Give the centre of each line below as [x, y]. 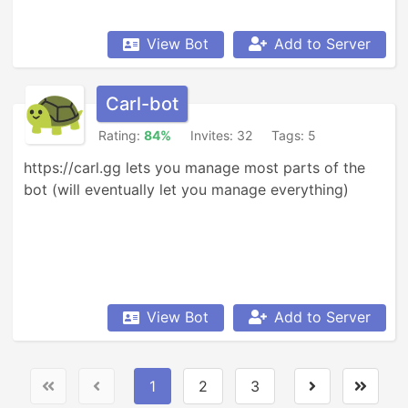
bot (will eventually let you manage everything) [186, 189]
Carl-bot [142, 104]
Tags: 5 [294, 135]
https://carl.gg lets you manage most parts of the [194, 168]
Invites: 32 [221, 135]
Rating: [121, 135]
